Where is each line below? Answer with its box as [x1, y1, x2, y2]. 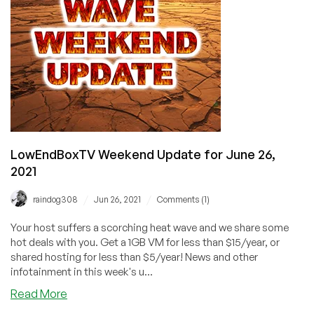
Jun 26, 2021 [94, 193, 141, 205]
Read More [11, 286, 67, 301]
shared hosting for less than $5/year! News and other [11, 250, 258, 264]
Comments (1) [157, 193, 210, 205]
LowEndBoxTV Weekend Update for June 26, [11, 146, 275, 162]
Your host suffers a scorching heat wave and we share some [11, 220, 289, 234]
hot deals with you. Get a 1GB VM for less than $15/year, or [11, 235, 280, 249]
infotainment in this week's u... [11, 264, 153, 278]
